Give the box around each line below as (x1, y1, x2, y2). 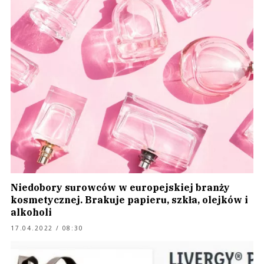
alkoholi (11, 206, 52, 218)
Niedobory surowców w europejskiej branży (11, 181, 230, 193)
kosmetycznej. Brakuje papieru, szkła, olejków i (11, 194, 248, 206)
